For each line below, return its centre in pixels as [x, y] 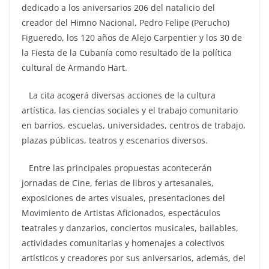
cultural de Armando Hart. [74, 67]
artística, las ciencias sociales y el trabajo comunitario [130, 110]
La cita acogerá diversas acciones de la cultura [119, 95]
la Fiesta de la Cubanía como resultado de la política [127, 52]
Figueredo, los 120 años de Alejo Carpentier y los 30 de [132, 37]
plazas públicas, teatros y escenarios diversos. [115, 140]
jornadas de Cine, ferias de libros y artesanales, [118, 183]
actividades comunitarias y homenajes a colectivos [123, 243]
